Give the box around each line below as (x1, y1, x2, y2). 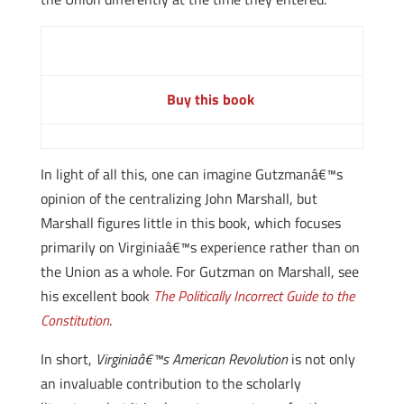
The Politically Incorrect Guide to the (152, 285, 354, 307)
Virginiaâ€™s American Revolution (95, 348, 288, 370)
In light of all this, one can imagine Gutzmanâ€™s (40, 163, 343, 185)
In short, (40, 348, 96, 370)
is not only (287, 348, 355, 370)
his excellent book (40, 285, 153, 307)
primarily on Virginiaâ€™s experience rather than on (40, 236, 360, 258)
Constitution (40, 309, 109, 331)
